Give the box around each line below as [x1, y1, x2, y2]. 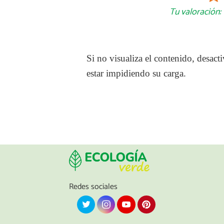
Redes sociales [69, 179, 117, 193]
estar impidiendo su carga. [86, 68, 186, 79]
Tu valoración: [169, 4, 221, 20]
